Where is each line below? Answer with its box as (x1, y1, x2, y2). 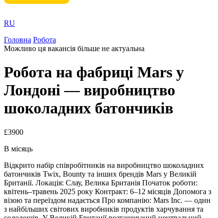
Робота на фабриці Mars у (4, 63, 184, 81)
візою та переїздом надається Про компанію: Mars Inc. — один (4, 196, 211, 204)
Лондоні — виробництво (4, 81, 175, 99)
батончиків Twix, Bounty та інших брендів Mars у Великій (4, 169, 197, 178)
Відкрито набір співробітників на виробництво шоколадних (4, 161, 204, 169)
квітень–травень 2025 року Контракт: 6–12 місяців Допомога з (4, 187, 211, 196)
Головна (4, 36, 31, 44)
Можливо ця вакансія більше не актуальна (4, 44, 145, 53)
